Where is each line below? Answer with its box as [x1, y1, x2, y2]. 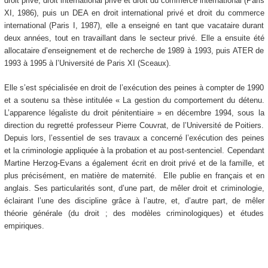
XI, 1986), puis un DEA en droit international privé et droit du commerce [4, 8, 264, 18]
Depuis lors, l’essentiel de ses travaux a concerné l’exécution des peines [4, 133, 264, 142]
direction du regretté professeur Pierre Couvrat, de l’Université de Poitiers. [4, 120, 264, 130]
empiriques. [4, 221, 44, 230]
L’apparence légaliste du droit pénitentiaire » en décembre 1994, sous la [4, 108, 264, 117]
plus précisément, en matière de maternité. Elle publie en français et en [4, 170, 264, 180]
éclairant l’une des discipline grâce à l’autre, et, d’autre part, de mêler [4, 196, 264, 205]
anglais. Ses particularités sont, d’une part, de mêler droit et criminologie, [4, 183, 264, 193]
